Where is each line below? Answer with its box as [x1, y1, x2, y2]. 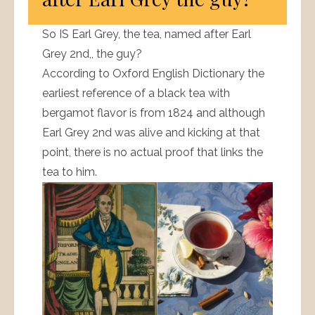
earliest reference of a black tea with [42, 86, 230, 100]
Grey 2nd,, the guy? [42, 46, 142, 60]
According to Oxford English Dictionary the [42, 66, 264, 80]
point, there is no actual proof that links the [42, 145, 263, 159]
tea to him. [42, 165, 97, 179]
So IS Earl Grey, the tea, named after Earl [42, 27, 251, 41]
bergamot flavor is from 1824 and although [42, 105, 265, 120]
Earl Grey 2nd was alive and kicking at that [42, 125, 260, 139]
